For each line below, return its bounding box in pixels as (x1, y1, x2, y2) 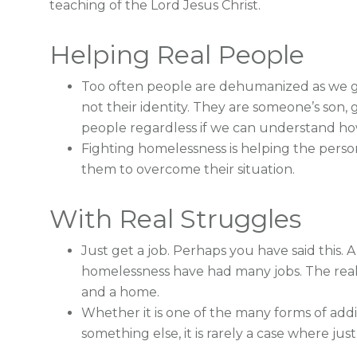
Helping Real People (49, 39, 304, 70)
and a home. (81, 284, 159, 300)
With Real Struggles (49, 203, 301, 234)
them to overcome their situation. (81, 162, 295, 177)
